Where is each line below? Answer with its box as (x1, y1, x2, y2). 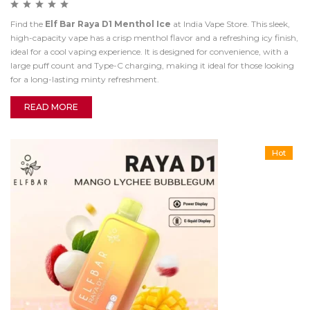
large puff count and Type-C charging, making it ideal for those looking (10, 60, 294, 71)
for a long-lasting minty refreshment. (10, 74, 159, 84)
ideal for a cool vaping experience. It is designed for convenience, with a (10, 46, 289, 57)
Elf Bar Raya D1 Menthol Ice (45, 19, 171, 29)
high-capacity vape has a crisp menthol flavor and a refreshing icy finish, (10, 33, 298, 43)
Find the (10, 19, 45, 29)
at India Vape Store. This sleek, (171, 19, 290, 29)
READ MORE (24, 102, 78, 112)
